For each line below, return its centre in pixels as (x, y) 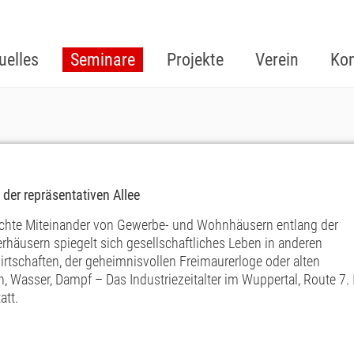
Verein (277, 60)
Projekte (195, 60)
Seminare (103, 60)
